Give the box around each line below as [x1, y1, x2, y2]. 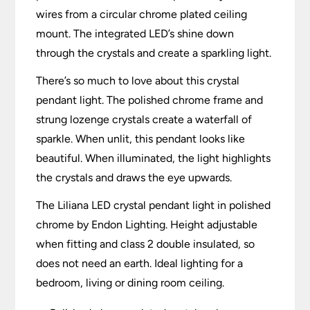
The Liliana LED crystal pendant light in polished [36, 199, 271, 212]
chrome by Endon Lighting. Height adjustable [36, 218, 258, 232]
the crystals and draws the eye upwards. [36, 171, 232, 185]
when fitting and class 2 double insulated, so [36, 237, 255, 251]
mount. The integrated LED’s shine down [36, 27, 235, 41]
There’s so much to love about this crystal [36, 74, 240, 88]
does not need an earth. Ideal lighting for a [36, 257, 244, 271]
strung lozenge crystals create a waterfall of [36, 113, 253, 127]
